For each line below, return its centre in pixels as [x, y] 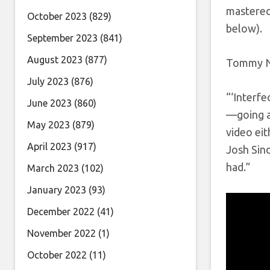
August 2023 [55, 60]
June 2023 [49, 103]
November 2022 [61, 233]
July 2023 [48, 81]
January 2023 [57, 190]
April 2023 [49, 146]
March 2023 [53, 168]
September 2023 [62, 38]
